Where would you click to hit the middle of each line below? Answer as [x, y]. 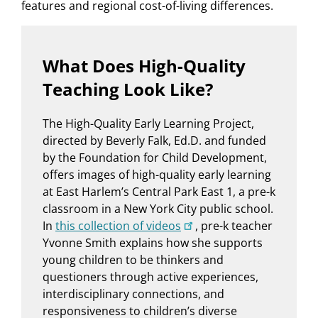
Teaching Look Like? [128, 89]
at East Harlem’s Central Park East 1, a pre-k [159, 191]
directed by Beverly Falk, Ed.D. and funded [154, 140]
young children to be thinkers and [133, 259]
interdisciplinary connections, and [133, 294]
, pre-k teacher [234, 225]
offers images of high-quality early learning [157, 174]
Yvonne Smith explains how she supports [153, 242]
